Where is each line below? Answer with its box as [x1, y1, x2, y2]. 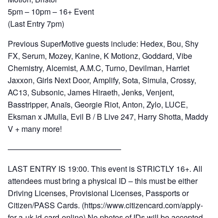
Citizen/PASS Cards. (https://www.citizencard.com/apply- [8, 200, 203, 211]
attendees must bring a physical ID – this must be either [8, 175, 198, 186]
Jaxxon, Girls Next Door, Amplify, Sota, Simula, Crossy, [8, 74, 196, 86]
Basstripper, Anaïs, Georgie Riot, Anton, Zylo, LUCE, [8, 99, 188, 110]
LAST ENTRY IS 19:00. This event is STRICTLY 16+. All [8, 163, 202, 174]
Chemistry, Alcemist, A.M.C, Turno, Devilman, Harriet [8, 62, 189, 73]
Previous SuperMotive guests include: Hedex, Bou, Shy [8, 38, 199, 49]
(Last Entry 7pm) [8, 18, 64, 29]
